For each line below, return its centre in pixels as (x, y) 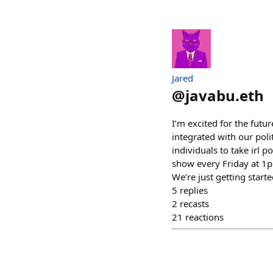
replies (194, 190)
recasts (194, 204)
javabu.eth (225, 95)
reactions (204, 217)
